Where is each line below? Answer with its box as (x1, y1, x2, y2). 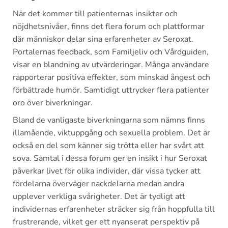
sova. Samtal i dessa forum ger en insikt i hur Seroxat (13, 152, 207, 164)
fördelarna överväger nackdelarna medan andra (13, 178, 184, 189)
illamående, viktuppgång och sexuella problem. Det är (13, 127, 210, 138)
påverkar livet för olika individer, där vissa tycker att (13, 165, 201, 177)
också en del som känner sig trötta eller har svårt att (13, 139, 204, 151)
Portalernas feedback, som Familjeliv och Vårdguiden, (13, 46, 209, 58)
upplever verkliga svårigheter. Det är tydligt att (13, 190, 185, 202)
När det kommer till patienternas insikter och (13, 8, 178, 19)
